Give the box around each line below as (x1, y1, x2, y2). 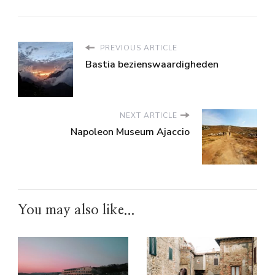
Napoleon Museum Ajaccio (71, 125, 190, 139)
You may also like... (18, 203, 135, 217)
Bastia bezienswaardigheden (85, 57, 219, 71)
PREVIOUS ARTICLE (98, 42, 177, 53)
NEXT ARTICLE (120, 110, 177, 120)
